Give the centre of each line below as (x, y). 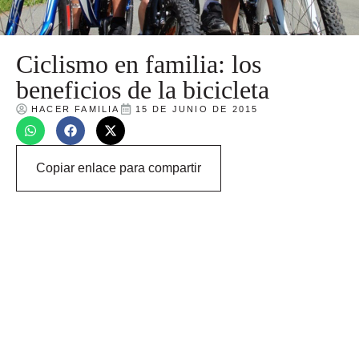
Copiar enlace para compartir (119, 167)
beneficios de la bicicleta (143, 89)
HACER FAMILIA (76, 109)
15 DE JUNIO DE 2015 (197, 109)
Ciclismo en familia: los (139, 64)
